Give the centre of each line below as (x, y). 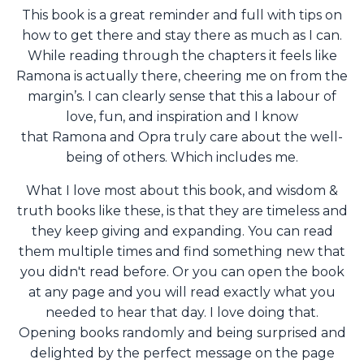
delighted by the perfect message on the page (182, 353)
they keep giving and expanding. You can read (182, 232)
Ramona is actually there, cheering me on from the (182, 76)
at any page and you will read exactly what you (182, 292)
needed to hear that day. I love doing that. (182, 313)
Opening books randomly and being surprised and (182, 333)
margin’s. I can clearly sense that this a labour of (182, 97)
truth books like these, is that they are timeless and (182, 211)
